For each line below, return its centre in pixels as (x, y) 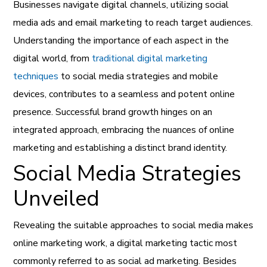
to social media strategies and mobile (139, 77)
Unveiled (57, 199)
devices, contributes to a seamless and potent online (124, 94)
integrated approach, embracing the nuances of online (124, 130)
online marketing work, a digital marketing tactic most (125, 243)
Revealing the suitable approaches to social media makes (133, 226)
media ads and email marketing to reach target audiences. (133, 23)
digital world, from (53, 59)
